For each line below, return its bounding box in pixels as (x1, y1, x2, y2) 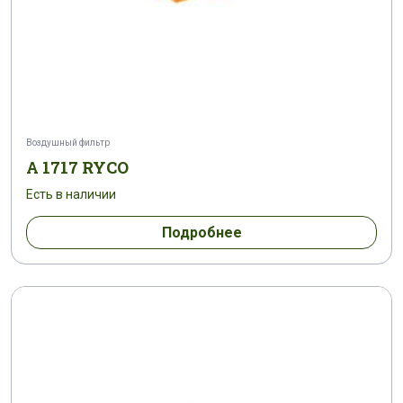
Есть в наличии (26, 186, 116, 201)
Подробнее (161, 223, 242, 241)
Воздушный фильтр (26, 137, 110, 148)
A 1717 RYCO (26, 156, 129, 178)
